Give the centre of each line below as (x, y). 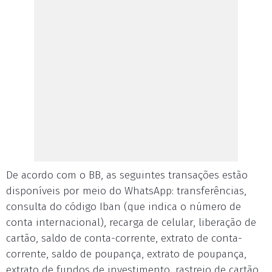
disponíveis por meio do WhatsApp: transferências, (126, 191)
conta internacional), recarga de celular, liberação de (131, 223)
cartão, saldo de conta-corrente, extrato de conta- (124, 238)
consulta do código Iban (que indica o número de (124, 207)
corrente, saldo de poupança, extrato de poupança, (126, 254)
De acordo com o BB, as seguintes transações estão (127, 175)
